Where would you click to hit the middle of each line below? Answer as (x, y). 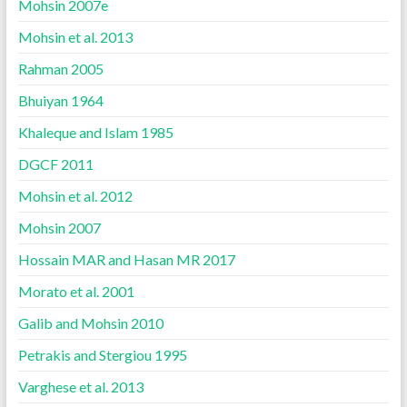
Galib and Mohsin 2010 (90, 323)
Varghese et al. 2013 (80, 387)
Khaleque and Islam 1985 (95, 132)
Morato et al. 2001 (76, 291)
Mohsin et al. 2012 (75, 196)
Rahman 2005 (60, 69)
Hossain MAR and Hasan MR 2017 (126, 259)
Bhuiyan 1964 (60, 100)
